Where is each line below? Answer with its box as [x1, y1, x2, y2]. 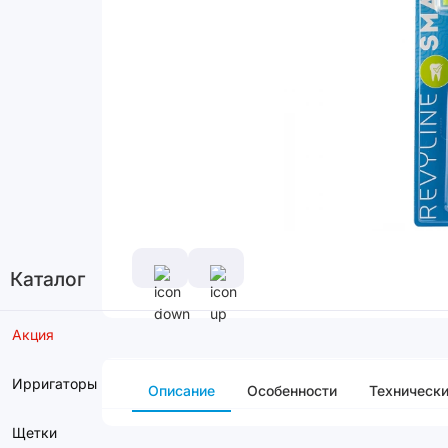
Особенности [247, 382, 337, 399]
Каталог [10, 267, 85, 291]
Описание [148, 382, 215, 399]
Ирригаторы [12, 375, 97, 392]
